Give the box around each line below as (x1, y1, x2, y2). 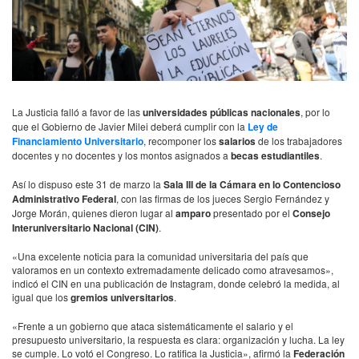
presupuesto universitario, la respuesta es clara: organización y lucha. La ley (12, 333, 345, 346)
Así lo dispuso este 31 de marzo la (12, 177, 163, 191)
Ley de (248, 119, 278, 134)
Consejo (292, 206, 330, 220)
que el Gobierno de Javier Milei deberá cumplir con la (12, 119, 248, 133)
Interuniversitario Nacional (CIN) (12, 220, 159, 235)
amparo (175, 206, 211, 220)
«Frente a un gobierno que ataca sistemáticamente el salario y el (12, 319, 293, 333)
